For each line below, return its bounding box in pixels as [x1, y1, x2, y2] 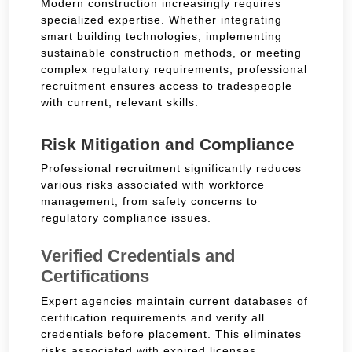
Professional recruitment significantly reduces [41, 161, 302, 174]
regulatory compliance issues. [41, 211, 211, 224]
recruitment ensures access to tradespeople [41, 79, 292, 92]
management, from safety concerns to [41, 194, 258, 207]
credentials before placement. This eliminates [41, 327, 302, 340]
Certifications [41, 266, 149, 286]
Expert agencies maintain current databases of [41, 294, 308, 307]
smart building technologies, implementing [41, 29, 282, 42]
